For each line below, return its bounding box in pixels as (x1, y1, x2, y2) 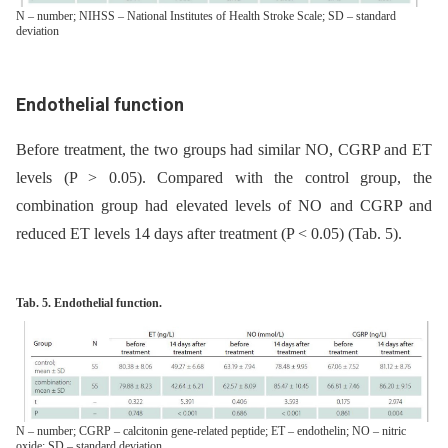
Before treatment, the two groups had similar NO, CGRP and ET (16, 140, 432, 158)
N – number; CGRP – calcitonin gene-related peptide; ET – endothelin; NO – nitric (16, 424, 406, 439)
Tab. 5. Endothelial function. (16, 295, 162, 310)
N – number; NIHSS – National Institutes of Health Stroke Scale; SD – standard (16, 8, 396, 23)
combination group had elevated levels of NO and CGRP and (16, 196, 432, 214)
